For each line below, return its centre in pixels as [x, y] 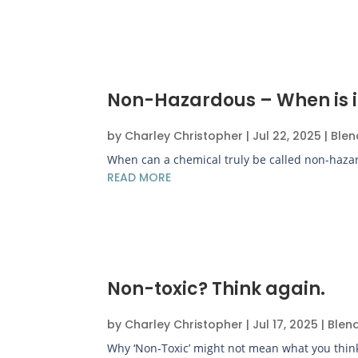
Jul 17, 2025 [286, 324]
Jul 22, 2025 [287, 135]
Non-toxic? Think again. [217, 288]
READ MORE [139, 177]
